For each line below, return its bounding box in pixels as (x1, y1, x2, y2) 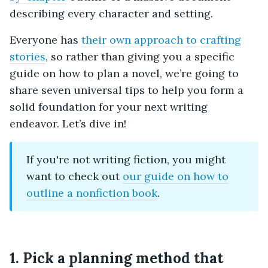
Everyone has (10, 32, 81, 47)
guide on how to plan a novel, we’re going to (10, 66, 239, 80)
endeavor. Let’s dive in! (10, 116, 126, 130)
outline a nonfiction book (26, 185, 157, 200)
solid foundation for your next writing (10, 99, 208, 114)
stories (10, 49, 45, 63)
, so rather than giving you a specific (45, 49, 234, 63)
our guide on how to (123, 169, 229, 183)
